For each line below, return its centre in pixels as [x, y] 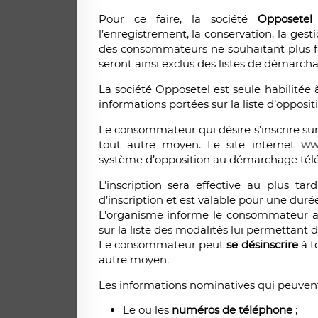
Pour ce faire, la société [178, 19]
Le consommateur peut [163, 245]
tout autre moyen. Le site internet [199, 145]
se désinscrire [262, 245]
